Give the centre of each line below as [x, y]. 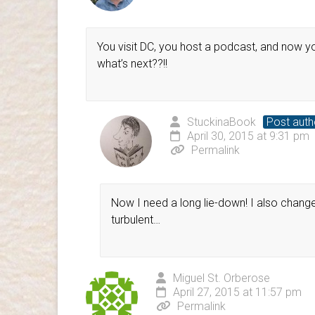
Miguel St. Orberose [221, 278]
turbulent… [136, 219]
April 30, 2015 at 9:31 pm [248, 136]
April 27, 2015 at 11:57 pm [237, 292]
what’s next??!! [132, 63]
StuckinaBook [221, 122]
